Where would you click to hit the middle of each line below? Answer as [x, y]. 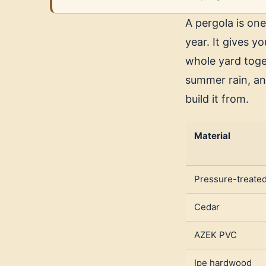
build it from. [217, 99]
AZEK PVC [216, 235]
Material [212, 136]
